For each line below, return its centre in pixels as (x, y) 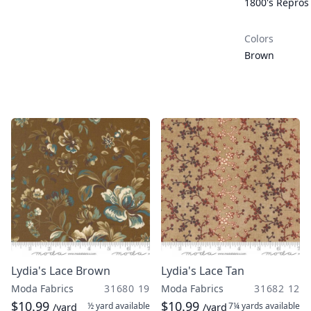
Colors (259, 39)
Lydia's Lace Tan (203, 271)
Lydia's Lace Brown (61, 271)
